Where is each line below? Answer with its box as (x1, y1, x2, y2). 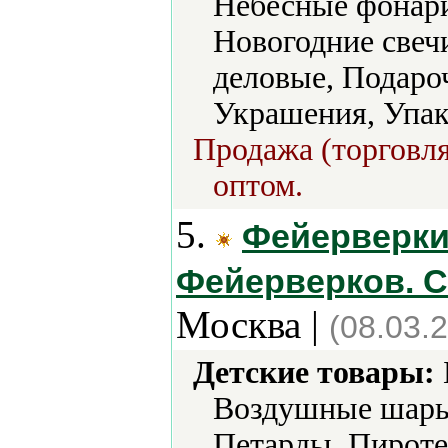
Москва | (176, 303, 329, 346)
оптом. (213, 168, 303, 203)
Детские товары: (193, 355, 435, 390)
